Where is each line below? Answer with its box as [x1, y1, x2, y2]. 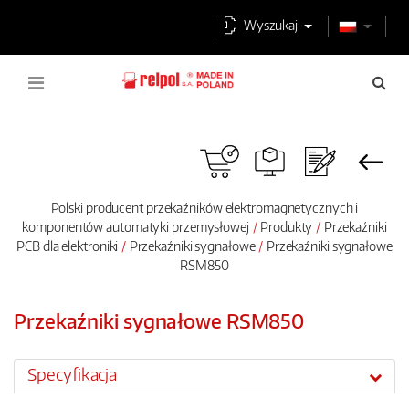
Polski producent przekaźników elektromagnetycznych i [50, 199, 359, 215]
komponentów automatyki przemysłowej [22, 218, 249, 235]
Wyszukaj [243, 16, 299, 33]
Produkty [260, 218, 313, 235]
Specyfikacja [27, 364, 118, 385]
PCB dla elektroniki [16, 237, 119, 254]
